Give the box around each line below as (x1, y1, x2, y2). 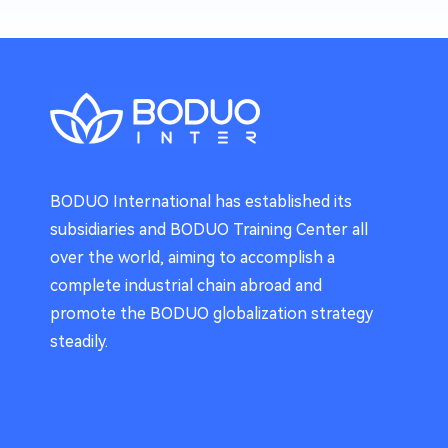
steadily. (50, 332, 108, 351)
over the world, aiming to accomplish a (50, 248, 335, 267)
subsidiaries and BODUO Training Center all (50, 220, 368, 239)
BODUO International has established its (50, 192, 352, 211)
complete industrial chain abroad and (50, 276, 322, 295)
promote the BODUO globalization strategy (50, 304, 373, 323)
